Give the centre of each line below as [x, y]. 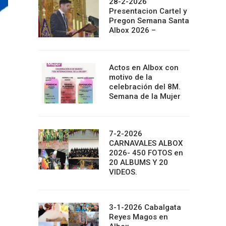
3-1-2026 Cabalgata [145, 207]
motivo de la [131, 77]
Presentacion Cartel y [148, 11]
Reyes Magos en [138, 217]
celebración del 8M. [145, 87]
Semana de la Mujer [145, 96]
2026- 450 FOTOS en [146, 153]
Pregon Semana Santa [149, 21]
